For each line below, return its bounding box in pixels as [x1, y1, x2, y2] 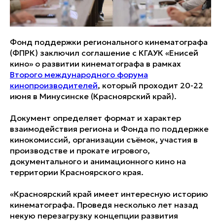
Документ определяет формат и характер [10, 113, 181, 123]
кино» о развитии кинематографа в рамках [10, 59, 181, 69]
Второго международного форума [10, 70, 148, 80]
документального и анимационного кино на [10, 156, 186, 167]
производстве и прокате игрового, [10, 146, 150, 156]
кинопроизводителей [10, 80, 98, 91]
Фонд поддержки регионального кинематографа [10, 37, 208, 47]
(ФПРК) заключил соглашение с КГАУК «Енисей [10, 48, 198, 58]
